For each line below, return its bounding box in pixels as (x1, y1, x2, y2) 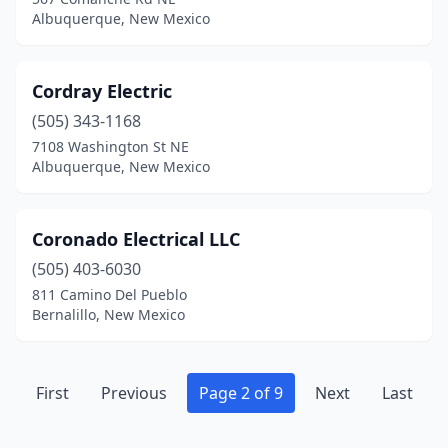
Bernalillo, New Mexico (32, 305, 185, 324)
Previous (100, 382, 167, 404)
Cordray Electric (32, 79, 172, 103)
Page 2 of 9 (198, 382, 283, 404)
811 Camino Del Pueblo (32, 285, 187, 304)
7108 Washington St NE (32, 137, 189, 156)
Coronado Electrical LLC (32, 227, 240, 251)
